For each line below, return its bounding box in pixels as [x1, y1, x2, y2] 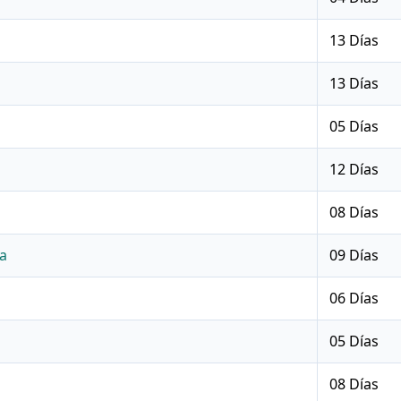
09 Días [329, 245, 380, 266]
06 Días [329, 288, 380, 309]
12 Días [329, 159, 380, 180]
